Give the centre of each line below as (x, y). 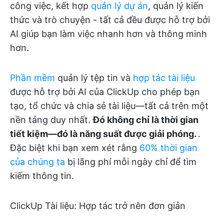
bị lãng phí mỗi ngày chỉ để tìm (131, 162)
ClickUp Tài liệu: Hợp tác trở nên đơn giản (98, 206)
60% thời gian (168, 148)
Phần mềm (32, 78)
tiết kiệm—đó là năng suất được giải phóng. (104, 134)
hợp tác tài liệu (164, 78)
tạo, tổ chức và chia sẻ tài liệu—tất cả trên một (109, 106)
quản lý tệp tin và (94, 78)
